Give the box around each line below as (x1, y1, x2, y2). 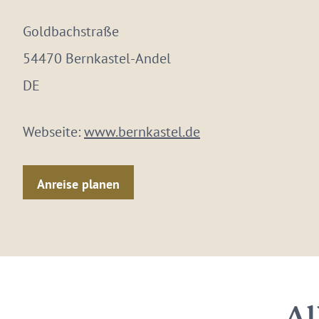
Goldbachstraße (23, 22, 119, 41)
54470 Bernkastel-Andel (23, 49, 171, 68)
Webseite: (23, 122, 84, 141)
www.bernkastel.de (84, 122, 200, 141)
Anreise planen (37, 175, 120, 192)
